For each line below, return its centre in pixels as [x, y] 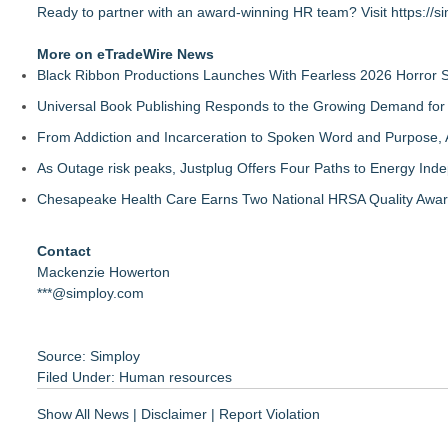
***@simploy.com [90, 293]
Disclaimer [174, 414]
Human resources [175, 377]
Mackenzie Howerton [103, 272]
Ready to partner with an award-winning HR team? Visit [214, 12]
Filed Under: [78, 377]
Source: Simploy [88, 356]
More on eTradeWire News [125, 54]
